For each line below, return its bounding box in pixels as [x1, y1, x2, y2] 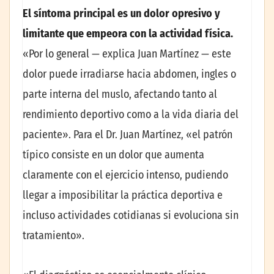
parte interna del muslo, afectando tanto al [23, 87, 217, 101]
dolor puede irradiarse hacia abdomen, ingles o [23, 67, 236, 81]
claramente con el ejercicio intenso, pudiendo [23, 168, 228, 182]
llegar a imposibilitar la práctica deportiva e [23, 188, 223, 202]
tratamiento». [23, 228, 84, 242]
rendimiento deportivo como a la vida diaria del [23, 107, 239, 121]
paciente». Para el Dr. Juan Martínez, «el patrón [23, 127, 232, 141]
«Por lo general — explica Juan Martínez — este [23, 46, 231, 61]
